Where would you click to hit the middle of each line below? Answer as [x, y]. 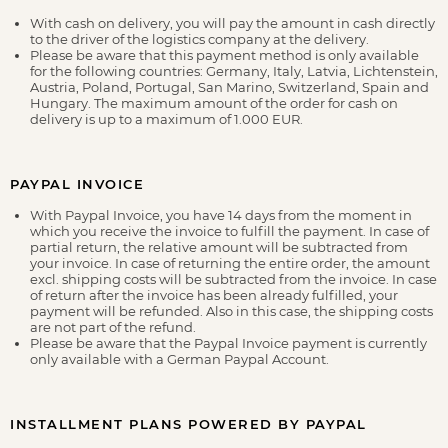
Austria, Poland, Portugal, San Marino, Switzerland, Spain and [229, 87]
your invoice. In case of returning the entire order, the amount [230, 263]
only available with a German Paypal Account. [179, 359]
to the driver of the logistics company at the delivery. [199, 39]
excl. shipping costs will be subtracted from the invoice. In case [233, 279]
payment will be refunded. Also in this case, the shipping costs [231, 311]
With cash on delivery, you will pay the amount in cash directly [232, 23]
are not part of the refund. [113, 327]
